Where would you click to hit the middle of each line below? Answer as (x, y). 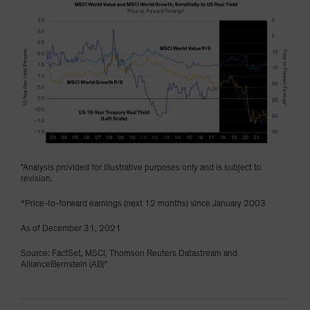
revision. (38, 179)
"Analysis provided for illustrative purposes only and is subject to (141, 168)
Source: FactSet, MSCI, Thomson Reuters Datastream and (129, 254)
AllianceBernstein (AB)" (64, 265)
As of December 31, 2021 (71, 229)
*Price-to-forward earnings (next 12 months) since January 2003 (143, 204)
